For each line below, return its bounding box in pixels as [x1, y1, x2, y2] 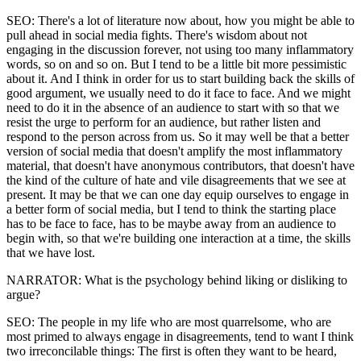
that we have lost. [6, 245, 95, 259]
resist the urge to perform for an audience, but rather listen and [6, 114, 321, 129]
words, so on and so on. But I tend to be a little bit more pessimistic [6, 56, 346, 71]
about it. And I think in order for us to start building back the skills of [6, 71, 355, 85]
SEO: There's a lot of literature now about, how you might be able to [6, 13, 355, 27]
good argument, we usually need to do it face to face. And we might [6, 85, 351, 100]
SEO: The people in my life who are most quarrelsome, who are [6, 314, 331, 329]
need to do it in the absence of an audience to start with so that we [6, 100, 339, 114]
